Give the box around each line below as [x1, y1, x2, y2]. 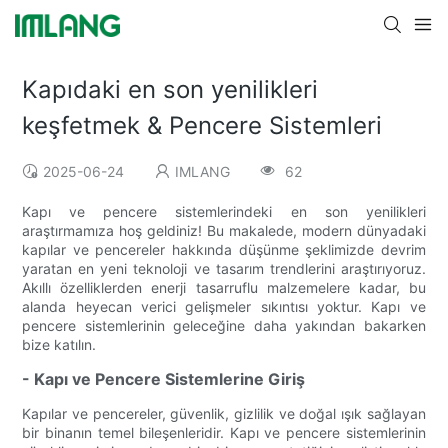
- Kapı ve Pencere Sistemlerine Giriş [22, 369, 306, 390]
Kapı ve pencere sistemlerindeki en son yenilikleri [22, 203, 426, 221]
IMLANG [175, 163, 231, 181]
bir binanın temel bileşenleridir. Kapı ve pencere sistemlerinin [22, 424, 426, 442]
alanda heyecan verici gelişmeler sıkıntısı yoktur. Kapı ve [22, 298, 426, 316]
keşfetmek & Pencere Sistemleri [22, 111, 383, 141]
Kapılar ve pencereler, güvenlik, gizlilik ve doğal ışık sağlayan [22, 405, 426, 423]
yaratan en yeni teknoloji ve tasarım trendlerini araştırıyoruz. [22, 260, 426, 278]
